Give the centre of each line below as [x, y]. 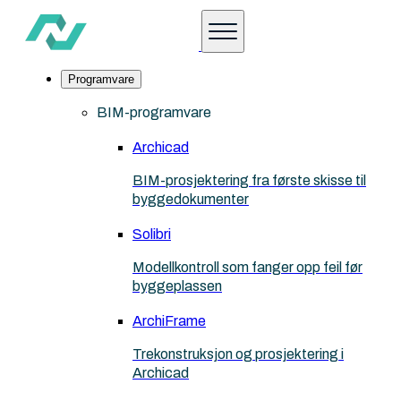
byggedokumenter [191, 199]
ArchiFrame [169, 321]
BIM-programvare [154, 112]
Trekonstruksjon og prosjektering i [238, 354]
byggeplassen [177, 286]
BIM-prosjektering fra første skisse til [249, 180]
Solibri [152, 234]
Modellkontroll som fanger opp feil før [247, 267]
